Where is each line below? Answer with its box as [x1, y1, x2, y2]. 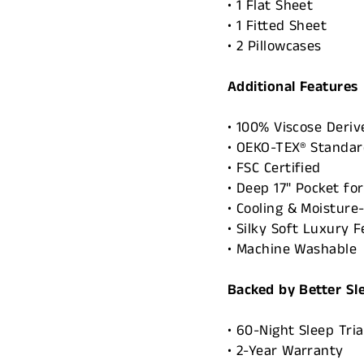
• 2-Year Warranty [227, 340, 344, 362]
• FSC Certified [227, 158, 321, 179]
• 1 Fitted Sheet [227, 15, 327, 37]
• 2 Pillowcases [227, 36, 322, 57]
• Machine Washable [227, 239, 357, 260]
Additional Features [227, 76, 358, 97]
